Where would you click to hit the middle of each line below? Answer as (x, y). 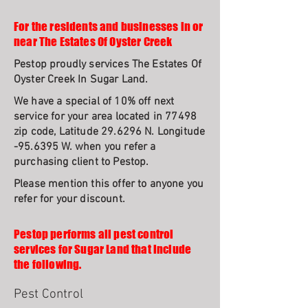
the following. (48, 264)
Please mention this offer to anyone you (109, 184)
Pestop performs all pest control (94, 234)
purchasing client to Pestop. (81, 162)
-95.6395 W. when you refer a (85, 147)
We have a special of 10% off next (94, 102)
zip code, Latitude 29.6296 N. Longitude (110, 132)
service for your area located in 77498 (106, 117)
